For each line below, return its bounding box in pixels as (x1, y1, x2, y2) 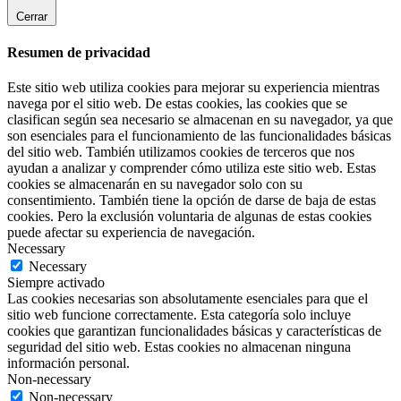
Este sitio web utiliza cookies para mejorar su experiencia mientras (7, 80, 380, 96)
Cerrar (16, 9, 47, 23)
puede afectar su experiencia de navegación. (7, 225, 255, 241)
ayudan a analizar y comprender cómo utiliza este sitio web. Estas (7, 160, 376, 176)
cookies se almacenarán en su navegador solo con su (7, 176, 303, 192)
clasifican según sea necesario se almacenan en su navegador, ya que (7, 112, 393, 128)
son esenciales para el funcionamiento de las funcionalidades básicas (7, 128, 391, 144)
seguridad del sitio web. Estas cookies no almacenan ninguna (7, 339, 351, 355)
